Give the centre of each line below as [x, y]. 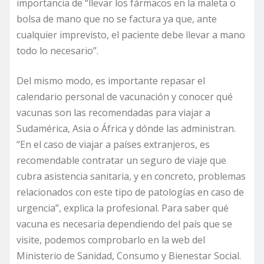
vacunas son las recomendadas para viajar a [113, 113]
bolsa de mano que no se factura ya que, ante [117, 19]
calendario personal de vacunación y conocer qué [125, 97]
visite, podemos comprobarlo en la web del [111, 240]
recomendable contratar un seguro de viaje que [121, 161]
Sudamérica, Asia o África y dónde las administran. [126, 129]
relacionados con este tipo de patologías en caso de [130, 192]
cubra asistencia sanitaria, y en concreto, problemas [131, 176]
